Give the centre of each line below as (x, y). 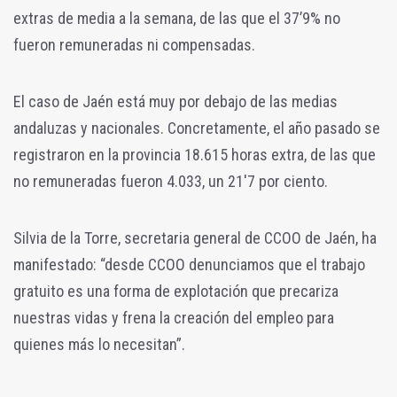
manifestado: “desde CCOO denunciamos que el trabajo (189, 265)
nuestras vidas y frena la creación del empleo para (174, 318)
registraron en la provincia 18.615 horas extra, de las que (195, 155)
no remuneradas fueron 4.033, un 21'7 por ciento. (171, 182)
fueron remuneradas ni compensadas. (134, 45)
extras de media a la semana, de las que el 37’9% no (177, 19)
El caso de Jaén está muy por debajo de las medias (175, 102)
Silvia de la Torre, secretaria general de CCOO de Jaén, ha (195, 238)
